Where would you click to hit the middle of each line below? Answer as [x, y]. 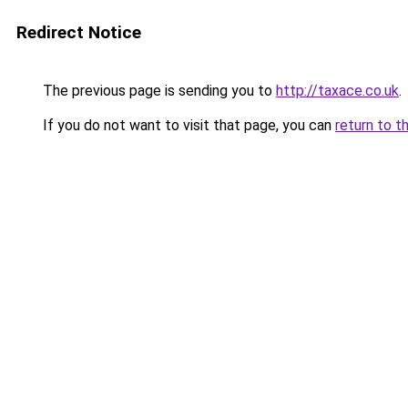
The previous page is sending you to [158, 91]
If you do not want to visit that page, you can [187, 125]
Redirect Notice [79, 32]
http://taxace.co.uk [337, 91]
